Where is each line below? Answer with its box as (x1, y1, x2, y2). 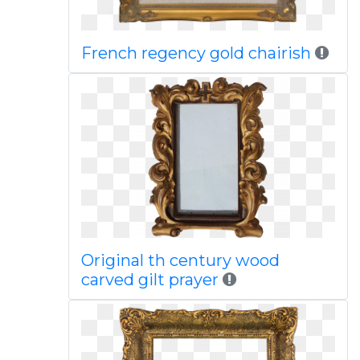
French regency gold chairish (80, 43, 315, 63)
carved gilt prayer (80, 270, 219, 289)
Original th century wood (80, 251, 280, 270)
